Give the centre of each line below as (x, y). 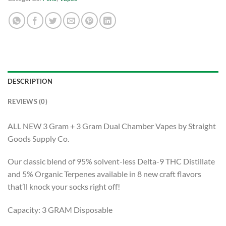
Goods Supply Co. (38, 138)
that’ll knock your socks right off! (64, 187)
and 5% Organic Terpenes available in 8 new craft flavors (104, 174)
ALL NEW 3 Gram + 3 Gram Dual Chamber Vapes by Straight (112, 126)
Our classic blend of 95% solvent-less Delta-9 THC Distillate (111, 161)
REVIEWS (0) (27, 101)
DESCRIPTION (30, 81)
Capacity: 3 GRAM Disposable (60, 210)
